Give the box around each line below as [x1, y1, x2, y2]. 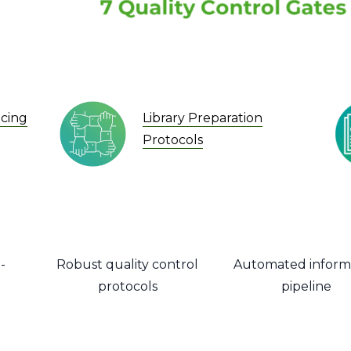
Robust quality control [56, 257, 199, 273]
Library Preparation [142, 110, 262, 125]
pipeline [280, 279, 331, 295]
